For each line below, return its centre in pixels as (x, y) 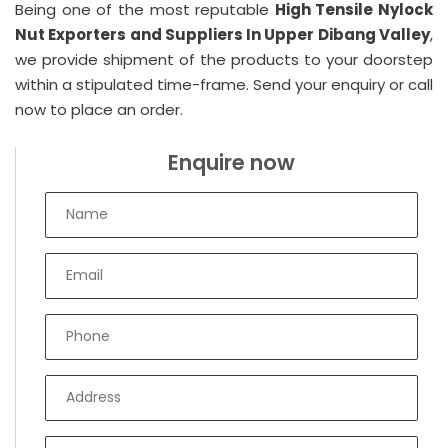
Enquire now (231, 162)
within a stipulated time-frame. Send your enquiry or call (224, 84)
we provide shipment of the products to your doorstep (224, 59)
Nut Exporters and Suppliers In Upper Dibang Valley (222, 34)
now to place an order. (99, 109)
